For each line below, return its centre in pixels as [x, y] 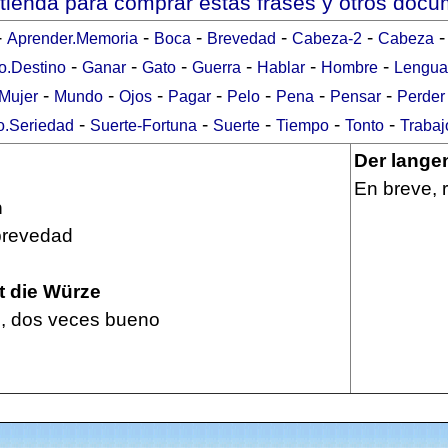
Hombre [349, 67]
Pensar [355, 96]
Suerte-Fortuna [143, 125]
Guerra [216, 67]
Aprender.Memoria [72, 38]
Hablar [281, 67]
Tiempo [302, 125]
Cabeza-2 [326, 38]
